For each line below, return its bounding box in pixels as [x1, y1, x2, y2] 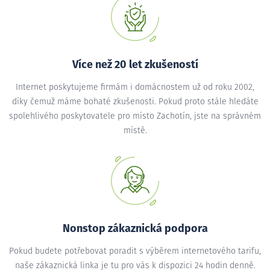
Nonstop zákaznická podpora [62, 223, 208, 234]
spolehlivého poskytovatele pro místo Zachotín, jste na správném [9, 111, 261, 121]
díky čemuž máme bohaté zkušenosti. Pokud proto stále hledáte [11, 97, 259, 106]
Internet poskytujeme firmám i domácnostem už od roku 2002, [16, 83, 254, 92]
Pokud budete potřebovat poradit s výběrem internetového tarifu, [9, 246, 261, 256]
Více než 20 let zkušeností [72, 59, 198, 71]
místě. [123, 126, 147, 135]
